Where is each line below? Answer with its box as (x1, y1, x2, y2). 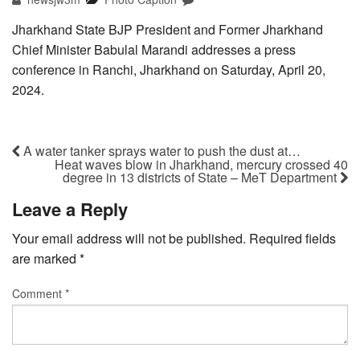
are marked (12, 248, 80, 268)
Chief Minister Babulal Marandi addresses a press (12, 39, 296, 59)
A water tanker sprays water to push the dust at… (20, 141, 301, 160)
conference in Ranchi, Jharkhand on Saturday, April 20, (12, 59, 325, 79)
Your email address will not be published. (12, 228, 246, 247)
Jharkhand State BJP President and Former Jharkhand (12, 19, 323, 39)
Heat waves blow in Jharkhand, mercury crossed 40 (55, 154, 348, 174)
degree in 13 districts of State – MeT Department (63, 167, 340, 186)
